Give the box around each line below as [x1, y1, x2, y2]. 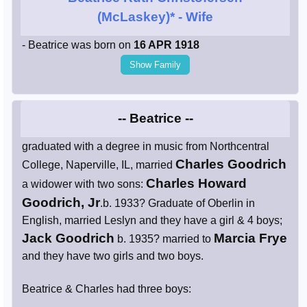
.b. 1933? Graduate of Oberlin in [100, 197, 255, 210]
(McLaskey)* [97, 10, 175, 25]
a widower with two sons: [22, 178, 146, 191]
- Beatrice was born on [22, 39, 134, 51]
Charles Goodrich [175, 157, 286, 172]
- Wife [175, 10, 213, 25]
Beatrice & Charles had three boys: [22, 283, 191, 295]
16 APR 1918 [134, 39, 199, 51]
